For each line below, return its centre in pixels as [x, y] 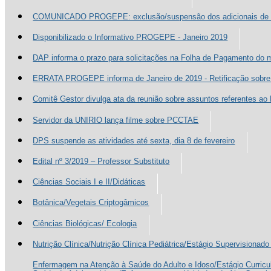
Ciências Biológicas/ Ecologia [85, 223]
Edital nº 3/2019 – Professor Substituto [101, 161]
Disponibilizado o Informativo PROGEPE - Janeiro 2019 [130, 37]
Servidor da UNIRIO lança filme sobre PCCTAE [116, 120]
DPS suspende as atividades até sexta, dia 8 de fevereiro [134, 140]
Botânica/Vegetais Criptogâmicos [91, 203]
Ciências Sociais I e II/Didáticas [89, 182]
